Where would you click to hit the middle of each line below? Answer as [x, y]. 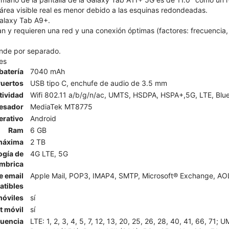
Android [43, 118]
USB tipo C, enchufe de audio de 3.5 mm [99, 83]
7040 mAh [48, 71]
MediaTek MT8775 [61, 106]
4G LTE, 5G [49, 153]
